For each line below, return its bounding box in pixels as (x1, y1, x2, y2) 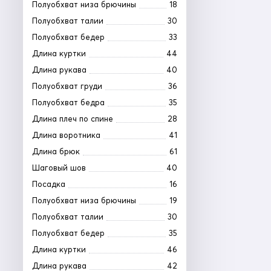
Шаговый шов (32, 163, 86, 173)
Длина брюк (32, 146, 80, 157)
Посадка (32, 179, 65, 189)
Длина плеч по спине (32, 114, 113, 124)
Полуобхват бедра (32, 97, 105, 108)
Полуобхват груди (32, 81, 102, 91)
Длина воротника (32, 130, 100, 140)
